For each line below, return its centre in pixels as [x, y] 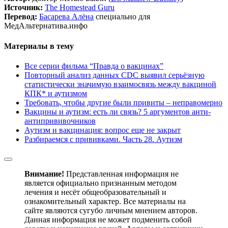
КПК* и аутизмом [56, 93]
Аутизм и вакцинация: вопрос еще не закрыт [103, 130]
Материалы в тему [39, 46]
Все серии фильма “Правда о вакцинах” [94, 66]
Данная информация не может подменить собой [108, 219]
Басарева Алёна [66, 17]
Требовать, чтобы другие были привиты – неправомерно [123, 102]
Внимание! [44, 174]
